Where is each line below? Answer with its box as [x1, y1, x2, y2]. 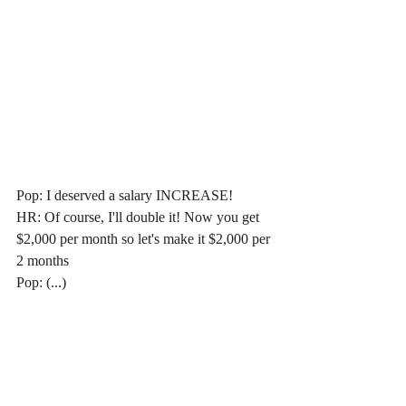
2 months [16, 252, 69, 268]
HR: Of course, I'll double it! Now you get [16, 208, 263, 225]
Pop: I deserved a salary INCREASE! [16, 187, 233, 203]
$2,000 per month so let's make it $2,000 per [16, 230, 274, 246]
